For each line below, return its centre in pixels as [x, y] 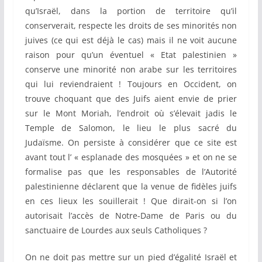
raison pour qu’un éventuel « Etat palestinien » [131, 55]
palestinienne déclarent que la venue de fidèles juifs [131, 187]
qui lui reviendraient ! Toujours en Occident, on [131, 84]
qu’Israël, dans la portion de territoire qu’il [131, 11]
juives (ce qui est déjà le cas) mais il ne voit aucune [131, 40]
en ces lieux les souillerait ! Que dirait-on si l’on [131, 201]
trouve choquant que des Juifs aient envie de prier [131, 99]
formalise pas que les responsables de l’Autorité [131, 172]
